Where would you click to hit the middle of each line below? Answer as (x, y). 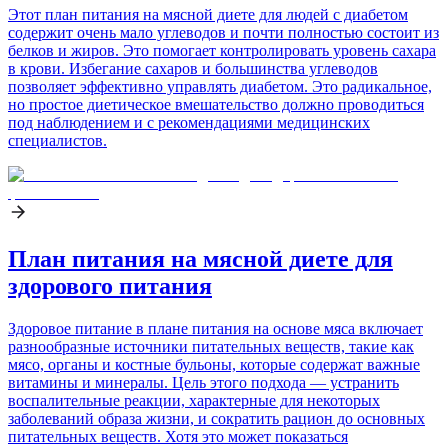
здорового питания (110, 286)
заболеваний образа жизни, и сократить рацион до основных (216, 419)
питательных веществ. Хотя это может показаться (178, 437)
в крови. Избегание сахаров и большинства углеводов (193, 69)
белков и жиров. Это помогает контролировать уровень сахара (222, 51)
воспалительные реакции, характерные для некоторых (194, 401)
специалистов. (57, 141)
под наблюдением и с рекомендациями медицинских (189, 123)
